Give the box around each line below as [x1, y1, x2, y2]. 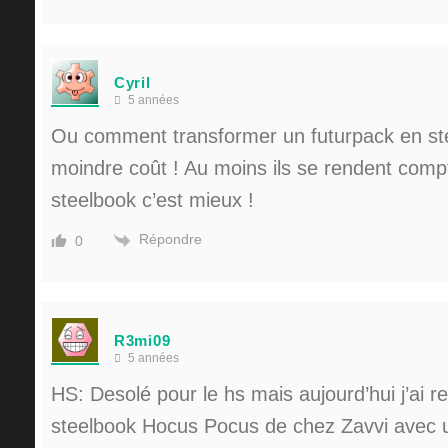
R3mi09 [114, 331, 171, 349]
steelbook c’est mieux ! [51, 189, 254, 212]
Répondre [139, 231, 202, 248]
